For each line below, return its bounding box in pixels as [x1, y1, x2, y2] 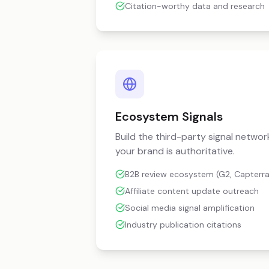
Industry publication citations [125, 219, 241, 230]
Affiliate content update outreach [125, 186, 259, 196]
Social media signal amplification [125, 202, 255, 213]
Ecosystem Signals [115, 109, 223, 124]
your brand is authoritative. [115, 145, 235, 157]
